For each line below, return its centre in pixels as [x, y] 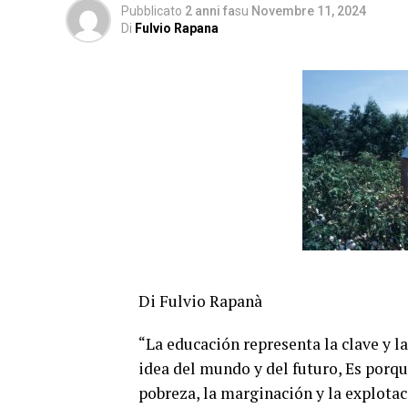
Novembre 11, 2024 [309, 11]
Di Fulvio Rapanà [200, 301]
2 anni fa [210, 11]
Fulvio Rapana [177, 28]
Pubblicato [152, 11]
